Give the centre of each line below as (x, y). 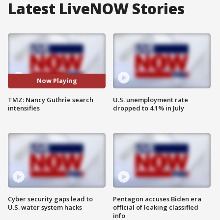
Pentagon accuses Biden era (157, 199)
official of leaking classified (156, 207)
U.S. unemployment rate (151, 99)
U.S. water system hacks (45, 207)
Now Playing (57, 81)
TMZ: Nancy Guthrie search (51, 99)
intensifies (24, 108)
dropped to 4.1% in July (149, 108)
